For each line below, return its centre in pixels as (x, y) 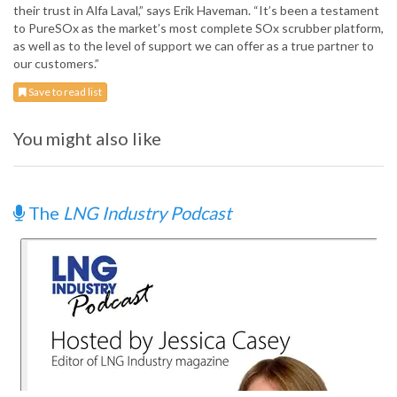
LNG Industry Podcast (147, 213)
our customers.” (56, 64)
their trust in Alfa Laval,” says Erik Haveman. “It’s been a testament (196, 11)
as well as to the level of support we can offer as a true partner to (194, 46)
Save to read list (64, 92)
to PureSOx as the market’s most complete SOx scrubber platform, (198, 28)
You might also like (87, 139)
